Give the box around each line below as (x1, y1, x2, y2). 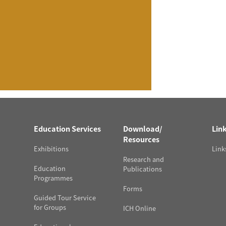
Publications (123, 164, 162, 174)
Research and (123, 154, 164, 164)
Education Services (34, 123, 101, 134)
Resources (123, 134, 159, 144)
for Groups (34, 202, 67, 212)
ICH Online (123, 203, 156, 213)
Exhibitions (34, 144, 69, 153)
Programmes (34, 173, 73, 183)
